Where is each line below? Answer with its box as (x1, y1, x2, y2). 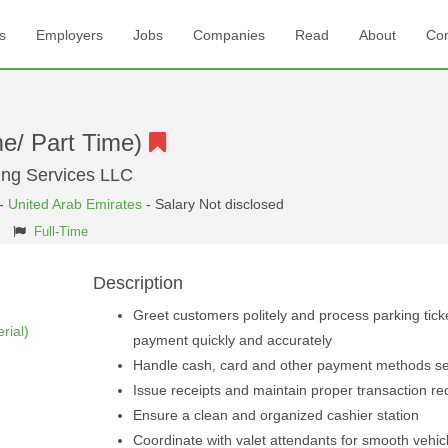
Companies (192, 27, 265, 43)
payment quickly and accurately (132, 332, 332, 348)
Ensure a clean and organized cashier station (132, 407, 419, 423)
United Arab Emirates (8, 196, 142, 212)
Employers (35, 27, 103, 43)
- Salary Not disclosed (142, 196, 284, 212)
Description (92, 273, 183, 293)
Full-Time (34, 225, 88, 239)
